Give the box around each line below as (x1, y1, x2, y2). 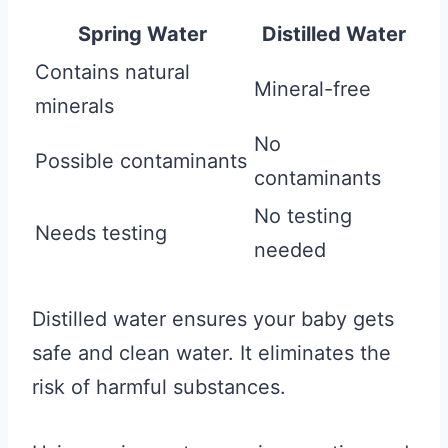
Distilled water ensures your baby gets (32, 307, 394, 331)
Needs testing (35, 221, 167, 245)
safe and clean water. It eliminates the (32, 341, 391, 365)
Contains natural (35, 60, 190, 84)
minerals (35, 94, 114, 118)
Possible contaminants (35, 149, 247, 173)
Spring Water (78, 22, 207, 46)
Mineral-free (254, 77, 371, 101)
